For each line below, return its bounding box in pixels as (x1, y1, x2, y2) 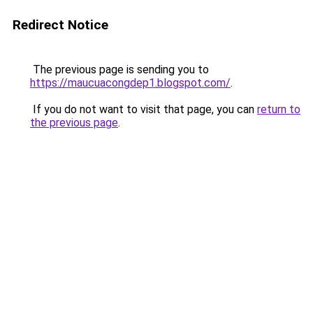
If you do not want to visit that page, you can (30, 103, 257, 116)
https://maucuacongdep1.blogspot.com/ (30, 76, 231, 89)
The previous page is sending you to (30, 63, 209, 76)
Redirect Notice (13, 17, 108, 33)
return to (257, 103, 300, 116)
